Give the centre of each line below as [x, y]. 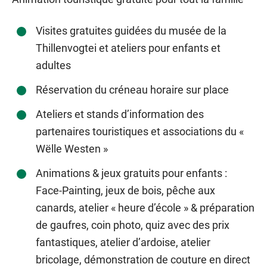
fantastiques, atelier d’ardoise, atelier [123, 243]
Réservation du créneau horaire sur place [132, 90]
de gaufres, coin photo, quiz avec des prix [133, 225]
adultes [53, 66]
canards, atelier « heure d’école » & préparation [145, 208]
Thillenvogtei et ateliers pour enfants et [128, 48]
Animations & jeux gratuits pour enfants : [131, 173]
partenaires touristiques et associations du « [140, 132]
